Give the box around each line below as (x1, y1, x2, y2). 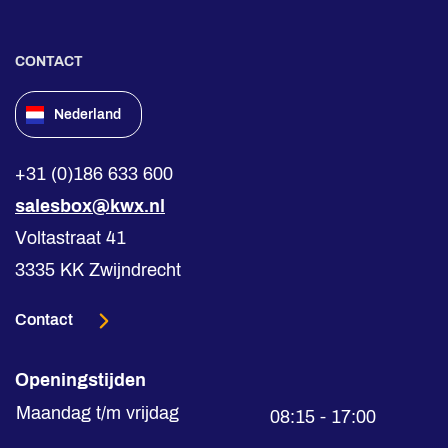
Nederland (54, 107, 121, 122)
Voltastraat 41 (15, 228, 126, 248)
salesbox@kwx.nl (15, 196, 165, 216)
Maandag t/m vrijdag (16, 403, 179, 423)
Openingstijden (15, 370, 146, 390)
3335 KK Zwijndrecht (15, 260, 181, 280)
